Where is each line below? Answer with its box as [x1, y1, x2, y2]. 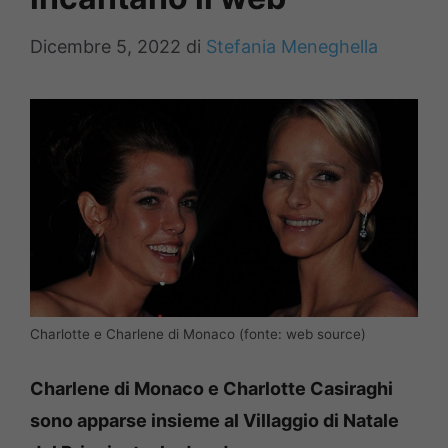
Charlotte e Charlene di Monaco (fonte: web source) [30, 326, 366, 343]
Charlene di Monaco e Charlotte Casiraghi [30, 378, 393, 400]
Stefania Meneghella [206, 36, 378, 57]
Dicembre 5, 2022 [30, 36, 181, 57]
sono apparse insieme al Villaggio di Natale [30, 410, 399, 432]
